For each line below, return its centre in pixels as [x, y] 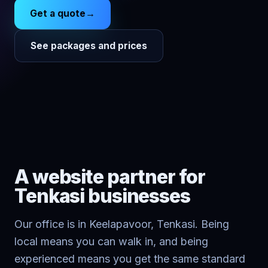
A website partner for [110, 177]
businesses [137, 196]
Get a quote [58, 13]
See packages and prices [89, 46]
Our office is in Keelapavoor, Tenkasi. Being [122, 224]
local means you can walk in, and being [111, 241]
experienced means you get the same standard [130, 259]
